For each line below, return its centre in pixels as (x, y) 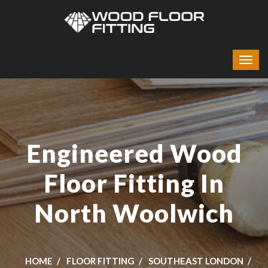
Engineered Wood (134, 153)
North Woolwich (134, 213)
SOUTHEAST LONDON (196, 261)
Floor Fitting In (134, 183)
